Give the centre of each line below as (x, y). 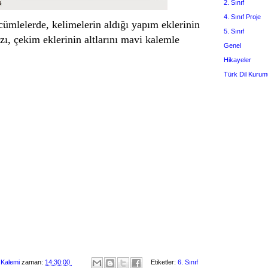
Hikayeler (237, 60)
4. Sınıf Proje (242, 16)
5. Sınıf (234, 31)
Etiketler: (164, 262)
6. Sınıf (188, 262)
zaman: (33, 262)
